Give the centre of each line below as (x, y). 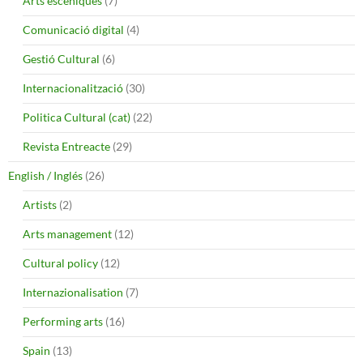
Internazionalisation (73, 293)
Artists (40, 205)
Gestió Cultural (61, 59)
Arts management (67, 234)
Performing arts (63, 322)
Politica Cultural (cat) (77, 117)
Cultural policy (60, 263)
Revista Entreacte (66, 147)
